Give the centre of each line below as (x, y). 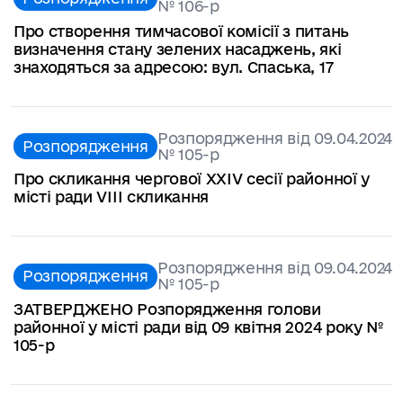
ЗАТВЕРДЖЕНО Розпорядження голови (167, 309)
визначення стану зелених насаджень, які (178, 49)
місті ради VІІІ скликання (111, 197)
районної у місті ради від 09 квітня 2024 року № (198, 327)
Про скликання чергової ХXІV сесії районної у (192, 179)
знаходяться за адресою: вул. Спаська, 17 (174, 67)
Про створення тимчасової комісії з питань (181, 31)
